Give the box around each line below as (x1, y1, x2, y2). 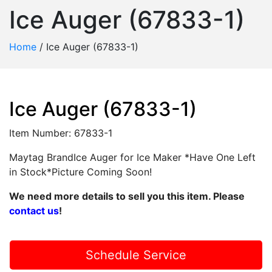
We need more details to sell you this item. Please (9, 190, 245, 202)
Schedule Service (86, 248, 186, 262)
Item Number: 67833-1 (9, 127, 112, 139)
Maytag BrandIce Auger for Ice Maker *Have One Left (9, 151, 256, 163)
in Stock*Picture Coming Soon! (9, 166, 152, 178)
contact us (9, 205, 59, 217)
